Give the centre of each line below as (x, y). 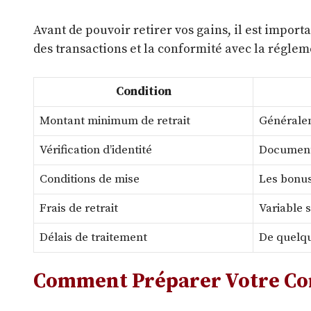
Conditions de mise (90, 179)
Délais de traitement (93, 237)
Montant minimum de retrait (115, 120)
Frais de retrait (79, 208)
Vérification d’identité (96, 150)
